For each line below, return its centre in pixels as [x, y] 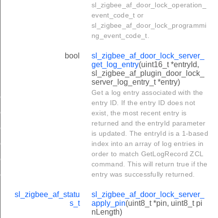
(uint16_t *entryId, [169, 64]
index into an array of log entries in [148, 143]
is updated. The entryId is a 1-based [150, 133]
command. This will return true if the [150, 164]
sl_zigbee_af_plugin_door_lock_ [148, 73]
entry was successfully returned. [143, 174]
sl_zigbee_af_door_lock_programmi [149, 25]
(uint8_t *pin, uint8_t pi [164, 203]
